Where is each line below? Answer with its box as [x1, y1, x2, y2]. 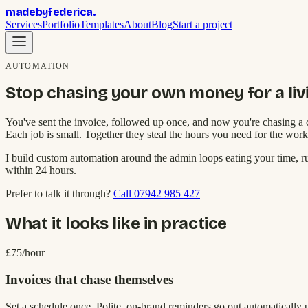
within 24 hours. [5, 164, 76, 177]
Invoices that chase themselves [5, 272, 173, 287]
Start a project [173, 19, 232, 30]
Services [5, 19, 42, 30]
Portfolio [42, 19, 80, 30]
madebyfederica [5, 5, 93, 19]
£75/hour [5, 247, 45, 259]
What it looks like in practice [5, 214, 227, 234]
